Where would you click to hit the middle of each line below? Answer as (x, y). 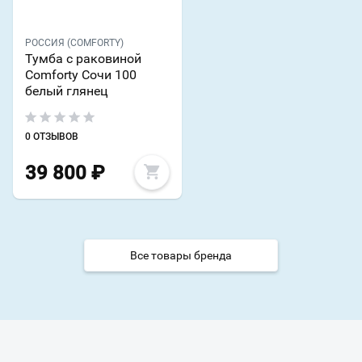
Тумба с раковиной (83, 58)
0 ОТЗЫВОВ (52, 136)
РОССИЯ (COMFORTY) (74, 42)
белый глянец (66, 90)
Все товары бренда (181, 255)
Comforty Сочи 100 (81, 74)
